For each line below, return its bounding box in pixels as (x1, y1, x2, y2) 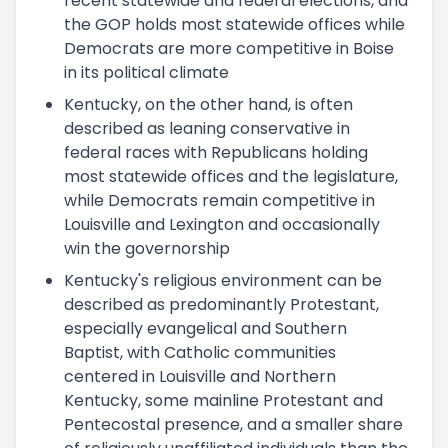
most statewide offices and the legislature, (64, 164, 398, 188)
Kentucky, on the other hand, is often (64, 92, 353, 116)
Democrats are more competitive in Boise (64, 36, 394, 60)
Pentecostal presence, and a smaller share (64, 412, 403, 436)
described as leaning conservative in (64, 116, 350, 140)
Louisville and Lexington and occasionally (64, 212, 380, 236)
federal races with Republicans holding (64, 140, 368, 164)
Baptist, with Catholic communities (64, 340, 336, 364)
